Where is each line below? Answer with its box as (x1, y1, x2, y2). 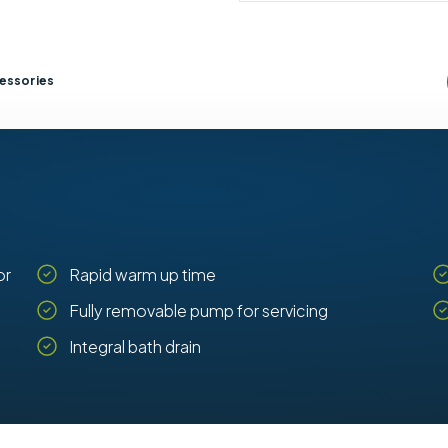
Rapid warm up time (69, 263, 217, 285)
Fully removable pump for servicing (69, 299, 329, 321)
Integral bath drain (69, 335, 202, 357)
